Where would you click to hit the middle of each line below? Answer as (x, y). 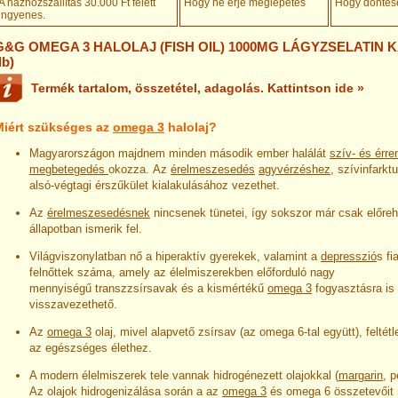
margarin (361, 375)
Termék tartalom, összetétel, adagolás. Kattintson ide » (198, 88)
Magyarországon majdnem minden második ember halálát (179, 153)
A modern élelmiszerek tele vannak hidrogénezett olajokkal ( (184, 375)
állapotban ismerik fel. (86, 228)
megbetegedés (69, 169)
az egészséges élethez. (91, 347)
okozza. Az (139, 169)
